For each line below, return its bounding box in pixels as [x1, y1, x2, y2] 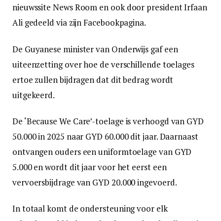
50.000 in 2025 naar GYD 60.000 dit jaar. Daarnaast [12, 130, 198, 142]
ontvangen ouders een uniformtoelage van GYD [12, 146, 192, 157]
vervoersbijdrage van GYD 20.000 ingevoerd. [12, 176, 177, 188]
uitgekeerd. [12, 89, 55, 101]
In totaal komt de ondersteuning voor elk [12, 202, 168, 214]
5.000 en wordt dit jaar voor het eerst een [12, 161, 167, 173]
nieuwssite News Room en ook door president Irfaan [12, 1, 207, 13]
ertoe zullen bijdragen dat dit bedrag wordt [12, 74, 174, 85]
